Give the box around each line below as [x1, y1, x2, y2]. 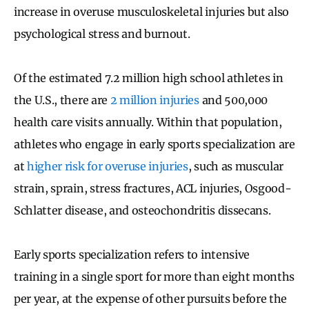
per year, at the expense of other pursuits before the [14, 291, 288, 306]
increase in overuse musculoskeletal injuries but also [14, 4, 290, 19]
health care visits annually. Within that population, [14, 114, 282, 129]
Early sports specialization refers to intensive [14, 247, 250, 261]
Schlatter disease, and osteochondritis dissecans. [14, 203, 273, 217]
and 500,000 [199, 92, 268, 107]
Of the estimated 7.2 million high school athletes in [14, 70, 283, 85]
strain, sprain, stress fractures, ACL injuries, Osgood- [14, 181, 292, 195]
